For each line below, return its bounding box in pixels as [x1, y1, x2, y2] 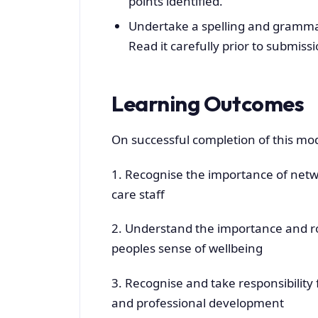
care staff [111, 185, 165, 202]
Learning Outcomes [111, 90, 305, 118]
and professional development [111, 294, 284, 311]
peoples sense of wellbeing [111, 240, 263, 257]
